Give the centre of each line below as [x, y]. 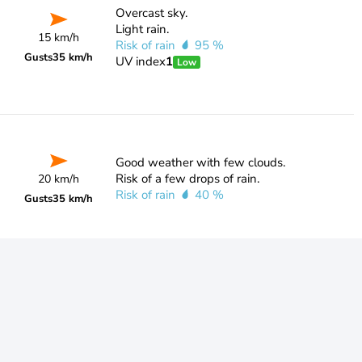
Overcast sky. [151, 13]
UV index [140, 61]
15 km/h [59, 38]
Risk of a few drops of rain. [187, 179]
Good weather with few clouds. [200, 162]
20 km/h [59, 179]
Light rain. [142, 29]
